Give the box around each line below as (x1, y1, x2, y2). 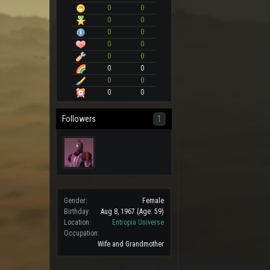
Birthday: (64, 207, 90, 216)
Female (142, 196, 164, 205)
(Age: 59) (137, 207, 164, 216)
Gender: (64, 196, 87, 205)
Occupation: (64, 228, 99, 237)
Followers (62, 113, 96, 124)
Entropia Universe (112, 218, 164, 227)
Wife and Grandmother (98, 239, 164, 248)
